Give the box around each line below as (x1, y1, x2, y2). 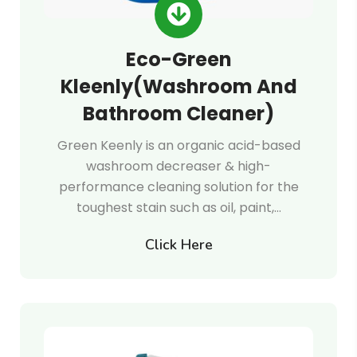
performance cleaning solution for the (58, 178, 299, 196)
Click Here (144, 235, 213, 254)
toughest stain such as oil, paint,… (76, 198, 281, 217)
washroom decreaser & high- (86, 157, 271, 175)
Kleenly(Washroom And (60, 73, 297, 100)
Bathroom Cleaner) (83, 100, 274, 127)
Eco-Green (125, 46, 232, 73)
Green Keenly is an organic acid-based (57, 136, 300, 155)
